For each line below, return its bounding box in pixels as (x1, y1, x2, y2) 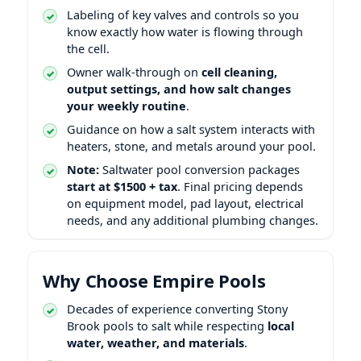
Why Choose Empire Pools (43, 268, 266, 293)
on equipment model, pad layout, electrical (67, 194, 304, 211)
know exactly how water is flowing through (67, 23, 303, 39)
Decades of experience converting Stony (67, 300, 288, 317)
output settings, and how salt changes (67, 80, 291, 97)
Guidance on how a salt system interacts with (67, 120, 315, 137)
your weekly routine (67, 97, 186, 114)
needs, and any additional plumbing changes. (67, 211, 318, 228)
